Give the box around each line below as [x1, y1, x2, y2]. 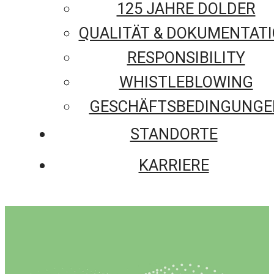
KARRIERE [138, 155, 209, 174]
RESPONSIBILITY [127, 48, 245, 67]
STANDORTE [130, 124, 218, 143]
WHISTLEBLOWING [119, 72, 253, 91]
